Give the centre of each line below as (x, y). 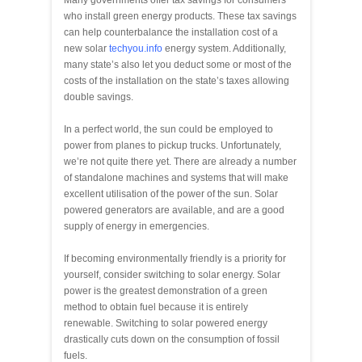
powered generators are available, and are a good (174, 210)
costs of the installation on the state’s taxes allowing (177, 80)
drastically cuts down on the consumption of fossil (172, 339)
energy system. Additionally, (224, 48)
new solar (86, 48)
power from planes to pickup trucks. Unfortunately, (173, 145)
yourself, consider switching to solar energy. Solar (172, 274)
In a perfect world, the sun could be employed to (168, 129)
